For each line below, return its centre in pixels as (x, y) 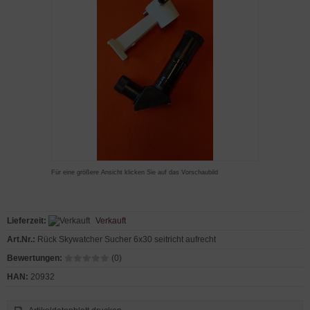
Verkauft (111, 221)
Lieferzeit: (27, 221)
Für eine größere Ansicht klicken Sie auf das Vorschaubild (135, 172)
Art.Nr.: (21, 239)
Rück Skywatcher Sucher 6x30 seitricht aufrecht (127, 239)
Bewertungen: (35, 258)
